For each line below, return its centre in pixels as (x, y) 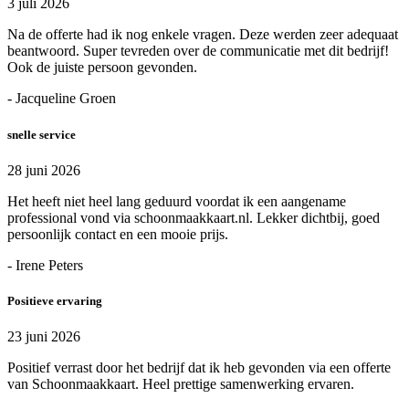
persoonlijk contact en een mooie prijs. (118, 234)
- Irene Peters (45, 265)
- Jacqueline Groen (62, 99)
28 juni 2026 (44, 170)
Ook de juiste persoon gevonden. (102, 68)
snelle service (42, 134)
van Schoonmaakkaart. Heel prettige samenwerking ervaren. (181, 384)
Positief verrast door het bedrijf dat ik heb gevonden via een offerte (199, 368)
